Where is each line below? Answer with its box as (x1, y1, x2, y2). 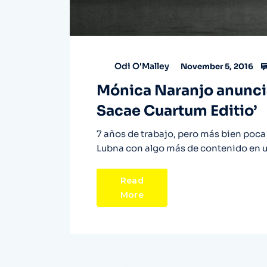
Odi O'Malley (114, 61, 169, 72)
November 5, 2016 (179, 61, 253, 72)
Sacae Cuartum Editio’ (97, 102, 257, 120)
